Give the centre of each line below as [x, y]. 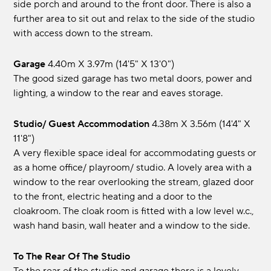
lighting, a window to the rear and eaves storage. [118, 93]
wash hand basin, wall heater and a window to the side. [132, 226]
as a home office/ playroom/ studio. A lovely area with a [133, 168]
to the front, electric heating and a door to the [113, 197]
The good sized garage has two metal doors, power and [133, 79]
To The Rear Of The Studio [74, 257]
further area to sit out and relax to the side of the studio [134, 19]
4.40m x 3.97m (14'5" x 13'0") [111, 64]
